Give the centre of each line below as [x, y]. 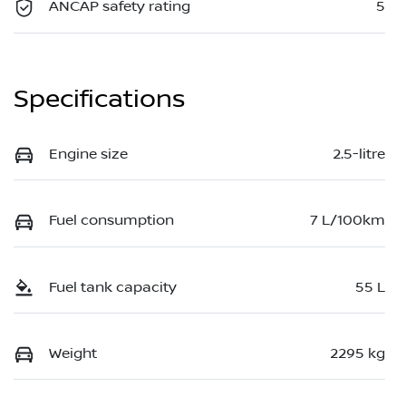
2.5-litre [359, 154]
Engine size [88, 154]
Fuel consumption [111, 221]
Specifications [99, 99]
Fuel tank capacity [113, 287]
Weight [73, 353]
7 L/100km [348, 221]
